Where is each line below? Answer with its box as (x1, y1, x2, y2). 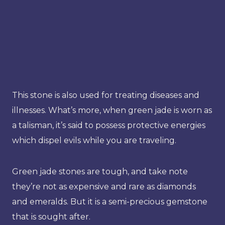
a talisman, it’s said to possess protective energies (12, 120, 205, 130)
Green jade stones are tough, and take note (12, 166, 188, 176)
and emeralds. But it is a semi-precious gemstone (12, 196, 207, 206)
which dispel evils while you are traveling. (12, 135, 176, 145)
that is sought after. (12, 211, 90, 221)
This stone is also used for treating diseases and (12, 90, 199, 100)
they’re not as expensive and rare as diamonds (12, 181, 196, 191)
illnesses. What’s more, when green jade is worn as (12, 105, 212, 115)
